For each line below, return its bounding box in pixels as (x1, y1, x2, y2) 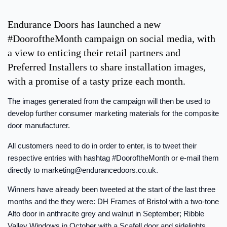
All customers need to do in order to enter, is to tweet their (8, 141, 197, 150)
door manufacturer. (8, 121, 70, 130)
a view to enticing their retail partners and (8, 47, 180, 58)
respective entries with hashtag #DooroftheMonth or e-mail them (8, 154, 219, 163)
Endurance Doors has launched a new (8, 18, 161, 30)
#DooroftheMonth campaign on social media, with (8, 32, 215, 44)
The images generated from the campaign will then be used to (8, 97, 210, 106)
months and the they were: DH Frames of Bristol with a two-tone (8, 197, 219, 206)
